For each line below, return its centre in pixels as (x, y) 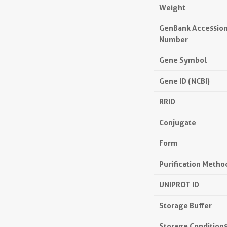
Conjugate (178, 122)
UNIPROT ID (179, 185)
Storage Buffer (185, 205)
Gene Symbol (183, 60)
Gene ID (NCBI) (184, 81)
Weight (172, 7)
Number (174, 39)
